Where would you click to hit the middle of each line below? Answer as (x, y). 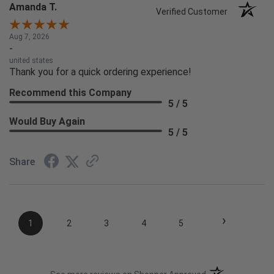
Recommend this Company (70, 93)
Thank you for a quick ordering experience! (100, 72)
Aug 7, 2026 (29, 37)
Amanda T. (33, 7)
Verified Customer (195, 12)
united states (31, 61)
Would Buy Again (47, 122)
